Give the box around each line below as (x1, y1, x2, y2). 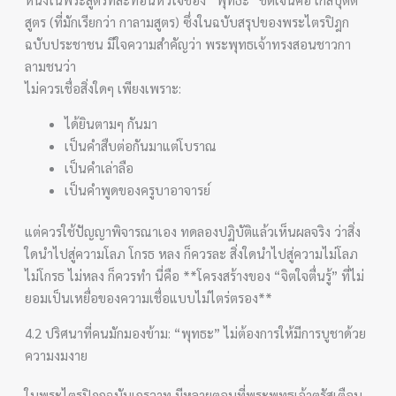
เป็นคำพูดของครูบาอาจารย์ (65, 180, 211, 198)
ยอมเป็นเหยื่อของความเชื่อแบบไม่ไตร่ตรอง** (25, 289, 273, 306)
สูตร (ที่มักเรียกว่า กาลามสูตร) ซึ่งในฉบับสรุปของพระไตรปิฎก (25, 12, 350, 30)
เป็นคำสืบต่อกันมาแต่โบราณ (65, 136, 217, 154)
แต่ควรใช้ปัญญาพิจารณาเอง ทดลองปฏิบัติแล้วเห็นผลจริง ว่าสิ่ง (25, 223, 362, 240)
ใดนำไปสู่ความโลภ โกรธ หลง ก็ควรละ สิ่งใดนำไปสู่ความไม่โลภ (25, 245, 359, 262)
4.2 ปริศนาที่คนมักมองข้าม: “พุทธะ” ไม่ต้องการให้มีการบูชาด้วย (25, 324, 367, 341)
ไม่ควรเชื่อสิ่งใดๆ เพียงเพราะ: (25, 79, 182, 96)
